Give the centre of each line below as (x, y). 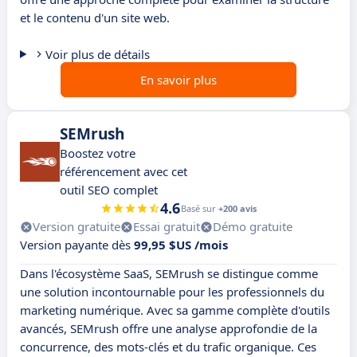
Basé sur (200, 209)
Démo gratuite (253, 227)
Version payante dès (77, 245)
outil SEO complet (109, 190)
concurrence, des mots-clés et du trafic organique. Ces (168, 347)
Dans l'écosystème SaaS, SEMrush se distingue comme (169, 274)
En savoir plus (178, 80)
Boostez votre (98, 153)
